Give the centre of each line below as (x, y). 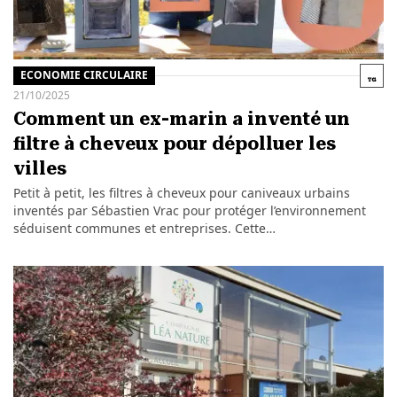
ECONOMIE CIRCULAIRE (84, 75)
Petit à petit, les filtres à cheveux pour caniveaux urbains (181, 192)
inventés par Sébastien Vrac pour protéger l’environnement (189, 210)
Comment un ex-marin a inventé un (181, 118)
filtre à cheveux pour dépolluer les (174, 143)
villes (39, 168)
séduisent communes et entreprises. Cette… (144, 228)
